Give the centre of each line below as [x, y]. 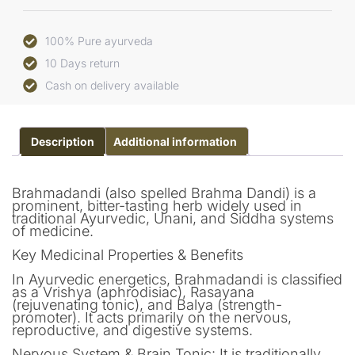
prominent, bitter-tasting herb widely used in [157, 205]
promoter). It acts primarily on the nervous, [152, 317]
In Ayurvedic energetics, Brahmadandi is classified [177, 279]
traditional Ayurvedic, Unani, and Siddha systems [173, 218]
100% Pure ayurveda [99, 41]
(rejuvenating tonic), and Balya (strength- [147, 304]
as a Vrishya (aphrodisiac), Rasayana [133, 292]
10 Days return [82, 63]
